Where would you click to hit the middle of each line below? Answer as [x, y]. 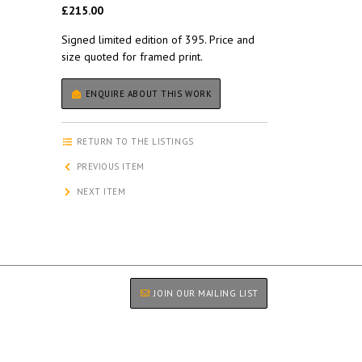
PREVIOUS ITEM [109, 167]
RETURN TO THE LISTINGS [134, 142]
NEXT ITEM [100, 192]
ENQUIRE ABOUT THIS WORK [147, 94]
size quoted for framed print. [132, 57]
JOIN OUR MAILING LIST [204, 293]
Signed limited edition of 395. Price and [158, 40]
